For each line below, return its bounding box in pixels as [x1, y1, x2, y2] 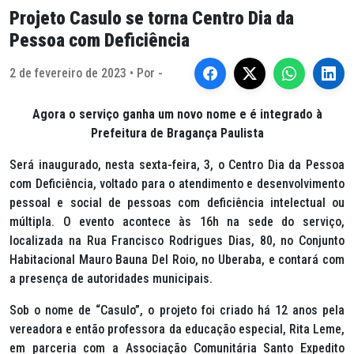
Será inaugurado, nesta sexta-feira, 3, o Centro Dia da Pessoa [9, 157, 345, 172]
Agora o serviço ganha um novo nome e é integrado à [32, 107, 322, 122]
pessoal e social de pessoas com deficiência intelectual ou [9, 195, 345, 210]
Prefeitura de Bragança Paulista [90, 126, 264, 141]
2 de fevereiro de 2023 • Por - [9, 66, 163, 81]
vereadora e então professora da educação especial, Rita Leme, [9, 322, 345, 337]
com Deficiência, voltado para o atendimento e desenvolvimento [9, 176, 345, 191]
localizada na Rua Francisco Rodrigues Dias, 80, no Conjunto [9, 233, 345, 248]
